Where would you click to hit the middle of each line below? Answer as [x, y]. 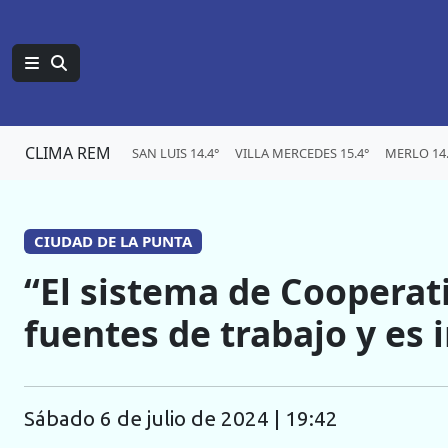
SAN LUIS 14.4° [175, 152]
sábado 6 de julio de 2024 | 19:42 [186, 419]
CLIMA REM [68, 153]
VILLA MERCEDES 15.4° [302, 152]
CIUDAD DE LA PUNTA [112, 241]
